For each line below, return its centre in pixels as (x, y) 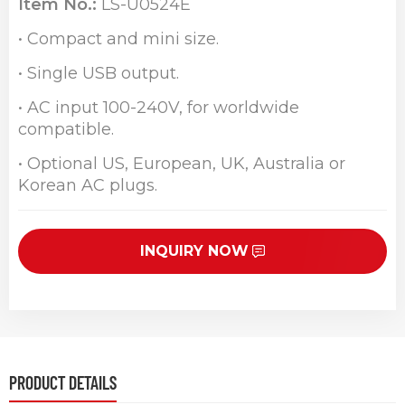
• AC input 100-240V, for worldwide (159, 108)
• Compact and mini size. (118, 39)
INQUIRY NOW (194, 251)
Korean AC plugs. (88, 186)
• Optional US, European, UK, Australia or (182, 164)
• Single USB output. (99, 74)
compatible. (66, 130)
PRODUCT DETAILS (63, 383)
